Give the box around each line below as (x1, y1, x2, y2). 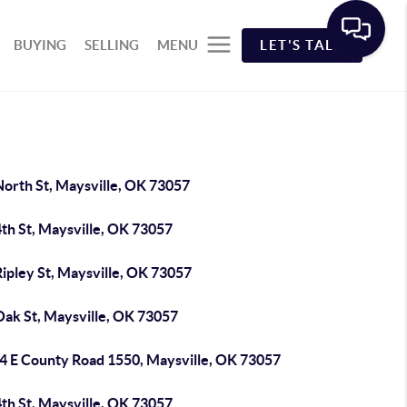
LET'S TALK (260, 37, 345, 53)
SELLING (84, 37, 140, 53)
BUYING (14, 37, 67, 53)
